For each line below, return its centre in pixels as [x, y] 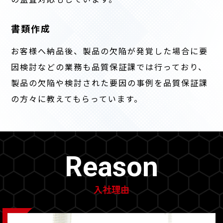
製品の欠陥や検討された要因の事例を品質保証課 [110, 83]
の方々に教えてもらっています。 [77, 99]
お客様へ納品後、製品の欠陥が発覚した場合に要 [110, 51]
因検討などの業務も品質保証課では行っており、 [109, 67]
